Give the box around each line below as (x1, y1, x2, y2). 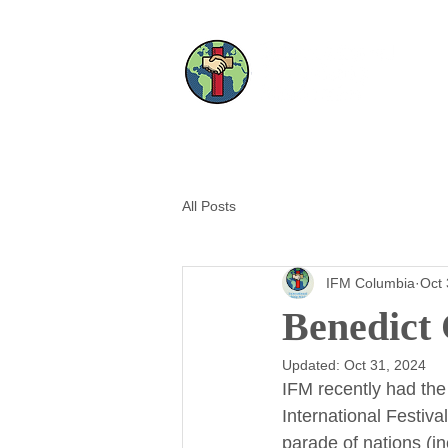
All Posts (182, 197, 236, 214)
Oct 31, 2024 (344, 357, 426, 373)
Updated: (282, 357, 344, 373)
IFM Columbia (326, 274, 415, 291)
